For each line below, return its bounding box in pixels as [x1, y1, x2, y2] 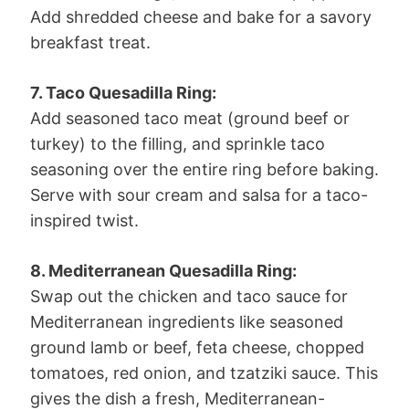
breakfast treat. [30, 32, 151, 52]
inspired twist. [30, 210, 139, 230]
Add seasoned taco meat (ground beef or [30, 108, 350, 128]
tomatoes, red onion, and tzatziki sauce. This [30, 362, 378, 383]
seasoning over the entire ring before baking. [30, 159, 379, 179]
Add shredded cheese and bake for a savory [30, 6, 372, 26]
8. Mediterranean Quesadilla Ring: [30, 260, 297, 280]
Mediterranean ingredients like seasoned [30, 311, 343, 331]
